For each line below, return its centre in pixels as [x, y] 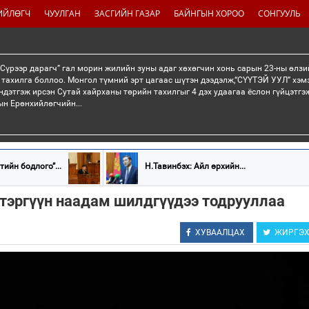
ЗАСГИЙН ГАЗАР [127, 13]
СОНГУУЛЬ [279, 13]
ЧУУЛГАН [62, 13]
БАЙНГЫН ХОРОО [209, 13]
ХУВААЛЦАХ [220, 232]
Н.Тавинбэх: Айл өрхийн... [195, 166]
